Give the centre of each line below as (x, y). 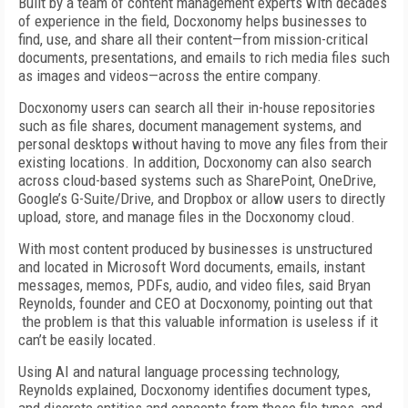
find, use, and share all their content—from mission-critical (193, 39)
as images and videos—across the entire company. (170, 76)
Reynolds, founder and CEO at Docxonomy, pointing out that (195, 303)
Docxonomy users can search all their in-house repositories (197, 107)
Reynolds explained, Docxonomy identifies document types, (194, 390)
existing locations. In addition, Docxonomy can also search (195, 162)
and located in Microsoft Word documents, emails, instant (192, 267)
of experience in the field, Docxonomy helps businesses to (193, 21)
